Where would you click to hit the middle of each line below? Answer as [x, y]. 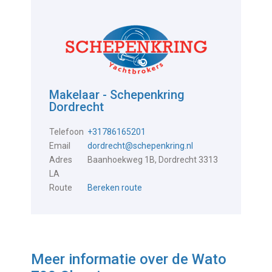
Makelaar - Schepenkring [117, 94]
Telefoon [67, 131]
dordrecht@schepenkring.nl [141, 145]
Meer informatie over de [112, 259]
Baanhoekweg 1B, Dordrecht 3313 [153, 159]
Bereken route [115, 187]
